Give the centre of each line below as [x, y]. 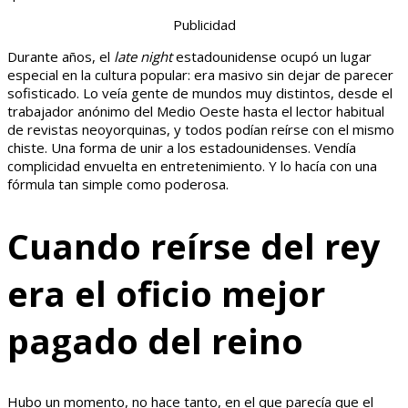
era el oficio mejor [166, 293]
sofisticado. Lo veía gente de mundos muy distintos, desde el [200, 93]
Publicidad [204, 25]
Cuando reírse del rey [194, 245]
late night [143, 57]
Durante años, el [61, 57]
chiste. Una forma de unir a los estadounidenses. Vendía [182, 148]
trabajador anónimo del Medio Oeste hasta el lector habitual [196, 112]
